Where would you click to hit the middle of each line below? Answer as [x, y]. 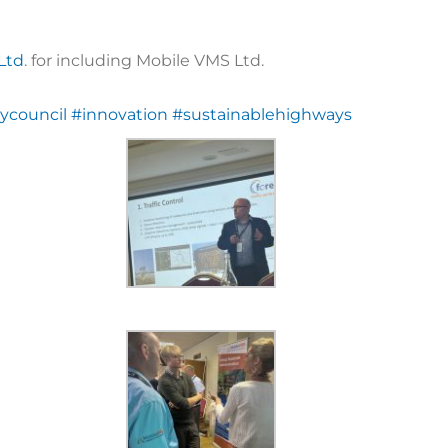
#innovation [120, 114]
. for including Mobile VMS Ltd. [144, 60]
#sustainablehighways [262, 114]
